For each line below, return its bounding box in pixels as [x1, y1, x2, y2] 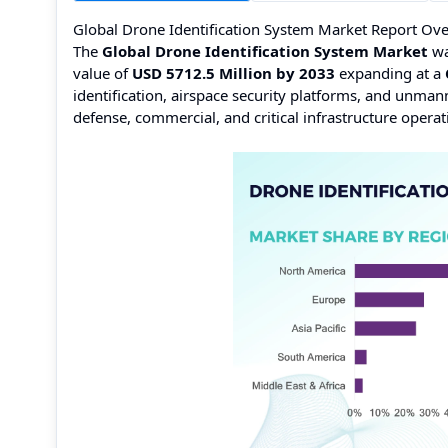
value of [73, 63, 132, 83]
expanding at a [335, 63, 445, 83]
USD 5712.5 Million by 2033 [132, 63, 335, 83]
